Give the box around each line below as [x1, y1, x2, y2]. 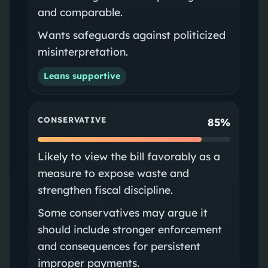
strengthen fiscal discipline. [37, 182, 173, 196]
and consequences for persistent [37, 239, 200, 252]
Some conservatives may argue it [37, 205, 208, 219]
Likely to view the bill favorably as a [37, 149, 220, 163]
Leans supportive [43, 70, 120, 81]
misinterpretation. [37, 44, 128, 58]
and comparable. [37, 5, 123, 19]
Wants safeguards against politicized [37, 28, 226, 41]
